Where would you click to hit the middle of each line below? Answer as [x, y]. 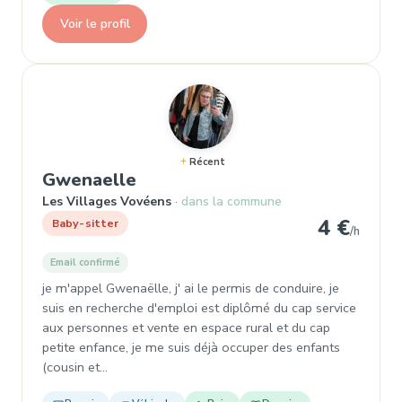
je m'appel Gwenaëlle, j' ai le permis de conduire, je [191, 288]
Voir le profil [95, 23]
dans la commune [232, 201]
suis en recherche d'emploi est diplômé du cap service [199, 308]
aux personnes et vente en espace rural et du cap [186, 328]
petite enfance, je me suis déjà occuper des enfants [191, 347]
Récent [207, 162]
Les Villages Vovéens [107, 201]
